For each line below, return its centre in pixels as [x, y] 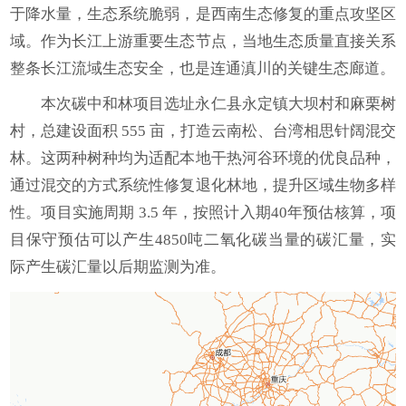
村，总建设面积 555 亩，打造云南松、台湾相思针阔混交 [203, 130]
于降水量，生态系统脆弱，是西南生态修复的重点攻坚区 [203, 14]
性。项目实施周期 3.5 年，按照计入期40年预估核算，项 [203, 212]
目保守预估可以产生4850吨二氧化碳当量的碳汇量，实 [203, 239]
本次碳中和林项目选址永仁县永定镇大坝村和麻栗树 [218, 103]
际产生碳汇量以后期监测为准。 [118, 266]
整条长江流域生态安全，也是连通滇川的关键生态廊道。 [203, 68]
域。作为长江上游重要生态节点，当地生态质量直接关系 [203, 41]
